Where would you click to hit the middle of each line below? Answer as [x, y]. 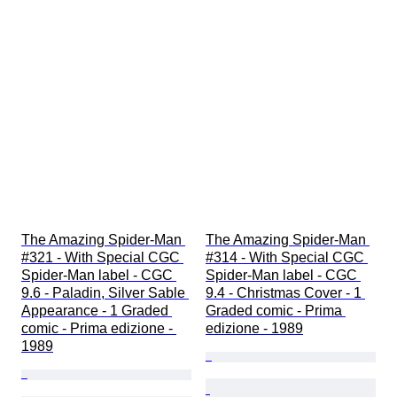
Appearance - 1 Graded [97, 311]
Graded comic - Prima [276, 311]
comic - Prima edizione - [99, 329]
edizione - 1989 [254, 329]
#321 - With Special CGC [102, 258]
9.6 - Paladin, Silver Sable [105, 293]
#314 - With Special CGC [287, 258]
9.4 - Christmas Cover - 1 [285, 293]
